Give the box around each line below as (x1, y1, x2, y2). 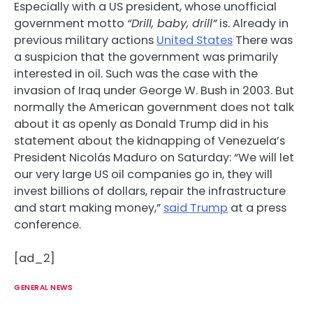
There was (233, 31, 293, 48)
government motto (14, 15, 127, 31)
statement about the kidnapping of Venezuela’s (14, 132, 285, 149)
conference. (14, 216, 81, 233)
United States (156, 31, 233, 48)
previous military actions (14, 31, 156, 48)
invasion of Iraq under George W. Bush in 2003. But (14, 82, 294, 99)
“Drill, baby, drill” (127, 15, 217, 31)
